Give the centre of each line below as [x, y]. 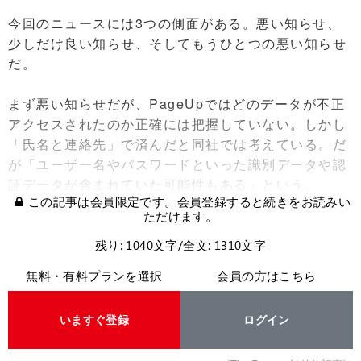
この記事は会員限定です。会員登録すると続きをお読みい [189, 202]
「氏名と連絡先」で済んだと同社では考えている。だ [177, 144]
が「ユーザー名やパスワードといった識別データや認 [177, 164]
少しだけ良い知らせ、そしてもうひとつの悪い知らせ [177, 44]
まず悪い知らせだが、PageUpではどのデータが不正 [176, 104]
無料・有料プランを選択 [94, 276]
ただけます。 [180, 216]
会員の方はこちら [267, 276]
